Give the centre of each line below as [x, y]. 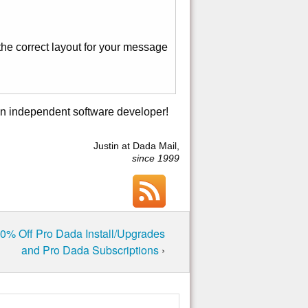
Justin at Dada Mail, [136, 146]
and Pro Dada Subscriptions [91, 250]
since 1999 [156, 158]
